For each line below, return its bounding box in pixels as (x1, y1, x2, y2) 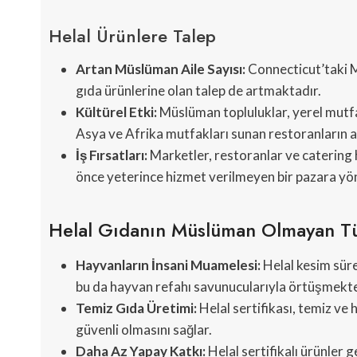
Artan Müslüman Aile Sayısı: (76, 61, 245, 78)
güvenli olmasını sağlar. (76, 321, 212, 339)
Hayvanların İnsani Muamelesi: (76, 257, 261, 274)
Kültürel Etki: (76, 104, 157, 121)
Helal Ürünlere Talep (49, 23, 216, 49)
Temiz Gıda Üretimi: (76, 300, 197, 317)
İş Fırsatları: (76, 147, 147, 164)
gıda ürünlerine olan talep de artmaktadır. (76, 82, 321, 100)
